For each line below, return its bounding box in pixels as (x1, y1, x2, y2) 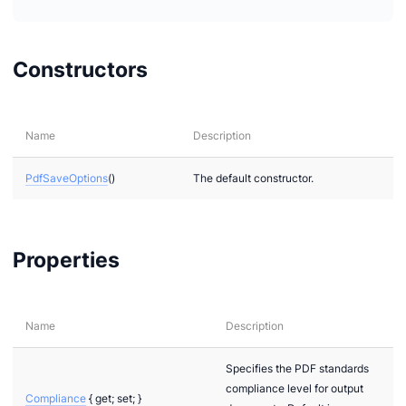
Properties (13, 246, 120, 272)
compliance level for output (226, 381, 363, 395)
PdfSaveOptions (25, 170, 108, 185)
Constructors (13, 56, 148, 82)
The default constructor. (193, 170, 314, 185)
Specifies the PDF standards (226, 361, 369, 375)
